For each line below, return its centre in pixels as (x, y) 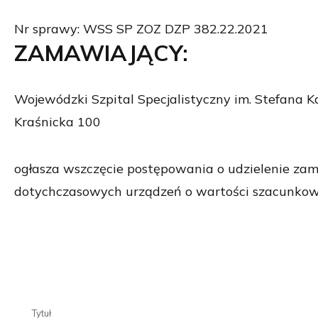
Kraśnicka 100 (57, 122)
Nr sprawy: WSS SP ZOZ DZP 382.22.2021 (141, 29)
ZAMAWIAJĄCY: (101, 53)
